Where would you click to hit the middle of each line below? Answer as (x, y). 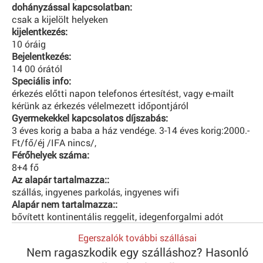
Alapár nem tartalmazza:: (65, 204)
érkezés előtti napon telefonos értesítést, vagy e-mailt (123, 93)
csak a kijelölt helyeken (60, 19)
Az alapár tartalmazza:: (60, 179)
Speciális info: (41, 80)
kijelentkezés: (40, 31)
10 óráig (29, 43)
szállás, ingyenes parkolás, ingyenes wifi (95, 191)
